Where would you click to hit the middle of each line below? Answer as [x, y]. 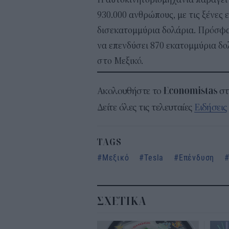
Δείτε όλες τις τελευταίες [146, 108]
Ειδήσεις [211, 108]
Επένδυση [197, 157]
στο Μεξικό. [120, 61]
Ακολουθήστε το [130, 91]
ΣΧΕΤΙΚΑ [122, 201]
